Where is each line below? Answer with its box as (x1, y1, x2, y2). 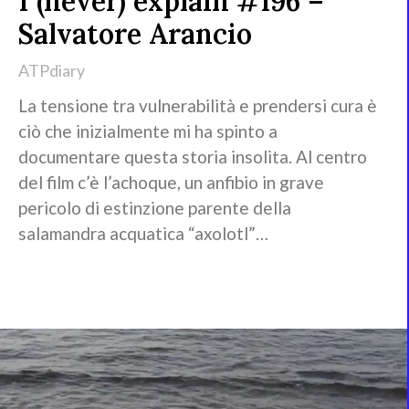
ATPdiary (18, 59, 85, 80)
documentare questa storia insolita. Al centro (18, 145, 367, 167)
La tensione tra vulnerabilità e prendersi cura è (18, 94, 377, 116)
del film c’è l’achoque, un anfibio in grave (18, 171, 324, 193)
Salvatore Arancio (18, 16, 252, 51)
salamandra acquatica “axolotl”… (18, 222, 268, 244)
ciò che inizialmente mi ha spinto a (18, 120, 278, 142)
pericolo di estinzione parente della (18, 196, 291, 218)
